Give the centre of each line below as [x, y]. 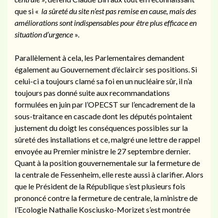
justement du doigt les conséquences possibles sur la [101, 127]
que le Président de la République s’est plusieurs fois [100, 186]
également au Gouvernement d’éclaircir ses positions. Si [106, 69]
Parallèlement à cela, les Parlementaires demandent [100, 57]
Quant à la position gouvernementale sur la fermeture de [107, 163]
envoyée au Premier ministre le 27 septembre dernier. [102, 151]
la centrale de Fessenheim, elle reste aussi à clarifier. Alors [109, 174]
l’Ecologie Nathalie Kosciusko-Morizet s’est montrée [102, 209]
